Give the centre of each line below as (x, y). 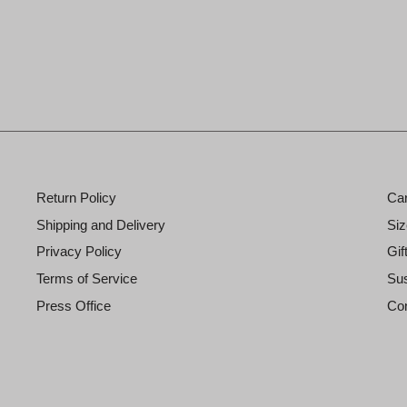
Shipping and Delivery (101, 224)
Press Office (74, 306)
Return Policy (76, 197)
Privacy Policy (79, 252)
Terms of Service (87, 279)
